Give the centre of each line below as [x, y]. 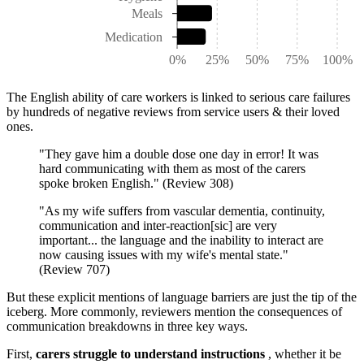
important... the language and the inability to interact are [181, 240]
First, [21, 353]
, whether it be [303, 353]
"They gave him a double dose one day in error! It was [179, 154]
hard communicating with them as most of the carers [172, 168]
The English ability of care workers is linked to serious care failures [178, 97]
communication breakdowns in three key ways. [127, 326]
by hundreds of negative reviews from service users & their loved [173, 111]
